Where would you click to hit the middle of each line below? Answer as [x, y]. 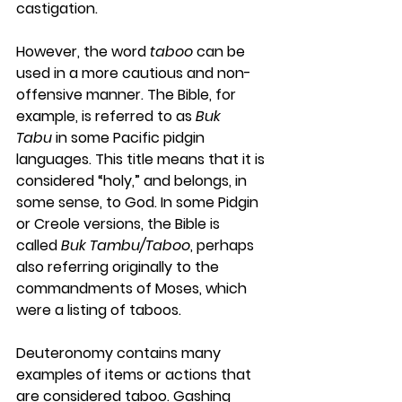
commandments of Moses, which [133, 288]
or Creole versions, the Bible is [120, 224]
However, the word [83, 52]
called [39, 245]
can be [221, 52]
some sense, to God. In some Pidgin [139, 202]
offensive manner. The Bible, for [128, 95]
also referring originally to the [119, 267]
